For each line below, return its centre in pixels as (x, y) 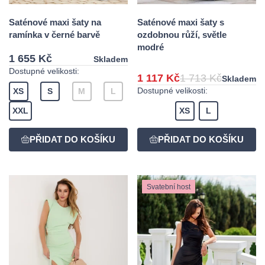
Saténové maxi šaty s (181, 22)
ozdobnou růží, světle (182, 35)
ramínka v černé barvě (54, 35)
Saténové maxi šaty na (55, 22)
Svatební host (168, 187)
